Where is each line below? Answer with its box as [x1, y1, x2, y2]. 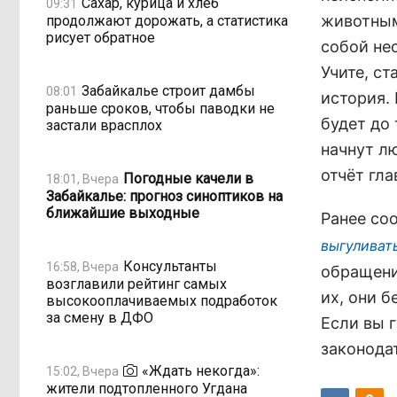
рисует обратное [46, 29, 155, 46]
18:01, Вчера [46, 171, 119, 186]
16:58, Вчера [46, 259, 119, 274]
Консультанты [123, 257, 217, 275]
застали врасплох [46, 117, 162, 134]
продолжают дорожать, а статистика [46, 12, 288, 29]
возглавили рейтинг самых [46, 276, 227, 292]
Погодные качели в [123, 169, 253, 187]
